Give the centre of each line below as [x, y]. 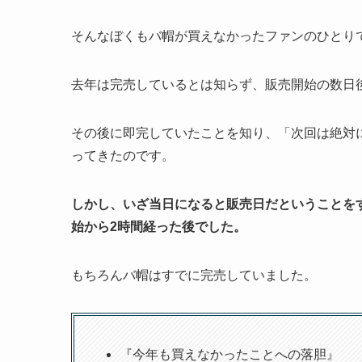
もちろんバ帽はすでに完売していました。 [194, 275]
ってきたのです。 [123, 155]
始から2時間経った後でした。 [159, 226]
